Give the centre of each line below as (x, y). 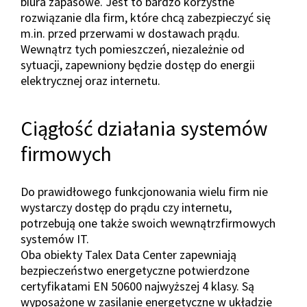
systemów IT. (55, 239)
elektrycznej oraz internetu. (90, 81)
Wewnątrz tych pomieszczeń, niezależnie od (133, 49)
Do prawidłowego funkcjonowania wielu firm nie (144, 192)
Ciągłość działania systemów (144, 128)
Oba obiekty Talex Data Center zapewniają (128, 255)
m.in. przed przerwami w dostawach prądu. (130, 34)
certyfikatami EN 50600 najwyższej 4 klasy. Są (137, 286)
